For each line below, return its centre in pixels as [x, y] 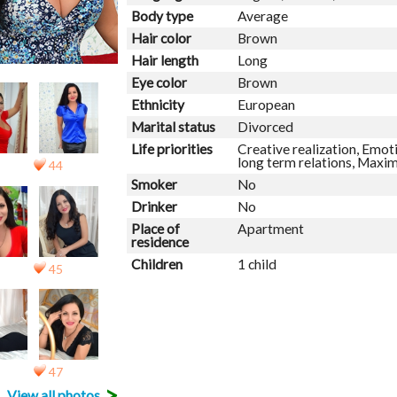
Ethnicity [161, 104]
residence [163, 241]
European [266, 104]
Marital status [176, 126]
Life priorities [175, 148]
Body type [165, 16]
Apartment [270, 228]
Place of [155, 228]
